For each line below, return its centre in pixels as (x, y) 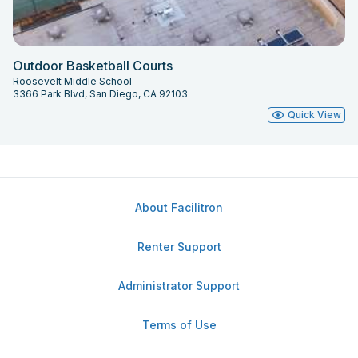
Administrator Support (179, 286)
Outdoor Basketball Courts (93, 65)
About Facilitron (179, 207)
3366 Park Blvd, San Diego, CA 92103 (100, 93)
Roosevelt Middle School (72, 81)
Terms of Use (179, 325)
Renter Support (179, 247)
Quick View (314, 114)
